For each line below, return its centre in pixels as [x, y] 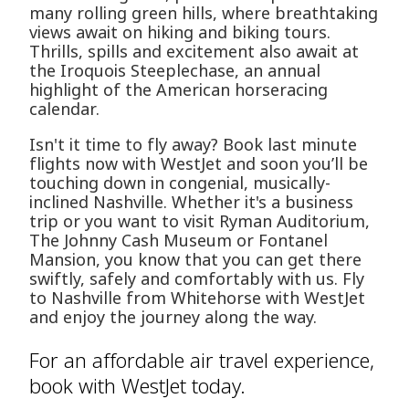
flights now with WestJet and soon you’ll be [199, 164]
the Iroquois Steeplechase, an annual [175, 71]
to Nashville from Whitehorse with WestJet [197, 298]
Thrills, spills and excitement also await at [194, 52]
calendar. [64, 109]
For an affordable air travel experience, [202, 360]
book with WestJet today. [137, 386]
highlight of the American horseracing [178, 90]
